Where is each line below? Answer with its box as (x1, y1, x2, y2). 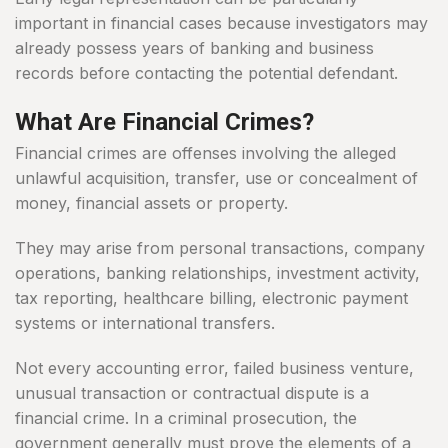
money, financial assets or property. (15, 193, 288, 214)
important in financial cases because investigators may (15, 13, 428, 34)
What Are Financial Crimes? (15, 108, 314, 137)
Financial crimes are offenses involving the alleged (15, 143, 396, 164)
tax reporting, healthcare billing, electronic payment (15, 288, 408, 309)
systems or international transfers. (15, 313, 275, 334)
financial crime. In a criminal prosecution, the (15, 408, 357, 429)
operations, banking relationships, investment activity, (15, 263, 420, 284)
